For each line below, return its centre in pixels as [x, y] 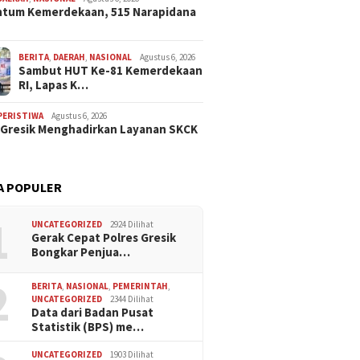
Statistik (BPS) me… [88, 326]
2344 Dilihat [132, 299]
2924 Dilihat [132, 224]
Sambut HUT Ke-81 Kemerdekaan [111, 70]
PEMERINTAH [141, 286]
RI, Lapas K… [54, 84]
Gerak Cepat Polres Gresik [104, 237]
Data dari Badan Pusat [93, 312]
